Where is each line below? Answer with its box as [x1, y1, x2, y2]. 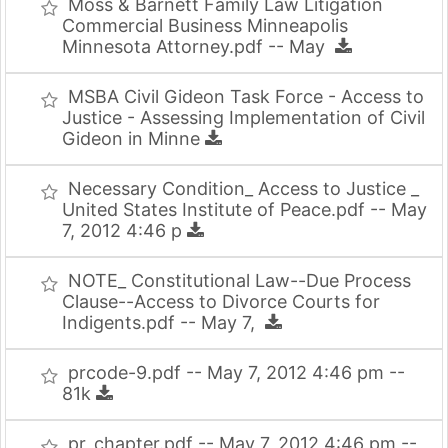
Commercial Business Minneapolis [62, 15, 348, 36]
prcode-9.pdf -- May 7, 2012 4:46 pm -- [68, 362, 405, 383]
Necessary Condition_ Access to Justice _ [68, 178, 419, 199]
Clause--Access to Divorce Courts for [62, 291, 380, 312]
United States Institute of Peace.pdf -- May [62, 199, 427, 220]
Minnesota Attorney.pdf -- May [62, 36, 335, 57]
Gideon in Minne [62, 128, 205, 149]
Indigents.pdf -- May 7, [62, 312, 265, 333]
